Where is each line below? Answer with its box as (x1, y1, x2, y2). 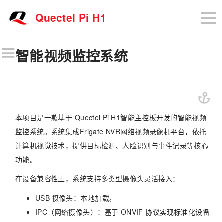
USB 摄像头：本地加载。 (35, 192, 116, 203)
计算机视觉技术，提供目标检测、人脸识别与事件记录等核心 (15, 140, 209, 150)
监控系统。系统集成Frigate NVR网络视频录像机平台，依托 (15, 126, 207, 136)
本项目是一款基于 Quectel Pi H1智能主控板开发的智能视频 (15, 112, 207, 122)
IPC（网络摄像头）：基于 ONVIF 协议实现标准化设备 (35, 206, 210, 217)
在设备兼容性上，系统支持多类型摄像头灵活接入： (15, 173, 180, 183)
